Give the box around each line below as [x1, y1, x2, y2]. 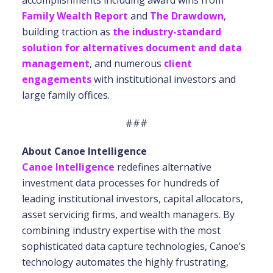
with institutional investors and [91, 73, 236, 86]
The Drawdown [149, 9, 224, 23]
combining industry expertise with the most [21, 224, 221, 237]
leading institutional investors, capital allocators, [21, 192, 243, 205]
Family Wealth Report [21, 9, 128, 23]
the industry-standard [112, 25, 221, 38]
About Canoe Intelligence [21, 144, 147, 158]
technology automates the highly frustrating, [21, 255, 229, 269]
